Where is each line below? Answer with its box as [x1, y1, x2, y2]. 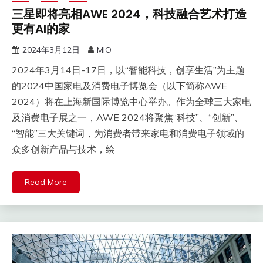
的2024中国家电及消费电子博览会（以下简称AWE [12, 80, 227, 92]
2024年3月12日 [22, 45, 80, 56]
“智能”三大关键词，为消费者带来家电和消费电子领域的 [12, 127, 244, 140]
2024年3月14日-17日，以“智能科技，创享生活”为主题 [12, 64, 245, 76]
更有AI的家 [12, 21, 70, 38]
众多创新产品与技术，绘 [12, 143, 115, 156]
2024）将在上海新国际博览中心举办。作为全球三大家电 [12, 96, 251, 108]
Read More [25, 177, 67, 188]
